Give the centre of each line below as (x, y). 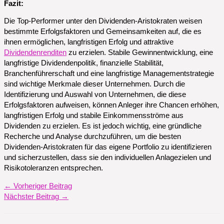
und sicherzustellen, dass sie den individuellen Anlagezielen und (107, 158)
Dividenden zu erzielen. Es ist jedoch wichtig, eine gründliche (103, 126)
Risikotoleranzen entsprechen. (53, 168)
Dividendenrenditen (35, 53)
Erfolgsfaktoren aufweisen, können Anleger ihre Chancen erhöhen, (111, 105)
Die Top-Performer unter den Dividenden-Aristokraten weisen (103, 21)
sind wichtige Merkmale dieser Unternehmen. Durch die (94, 84)
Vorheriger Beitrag (42, 186)
